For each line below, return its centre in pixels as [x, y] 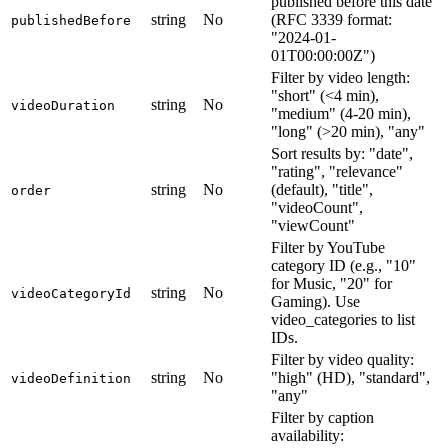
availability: [307, 436]
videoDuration [63, 106]
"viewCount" [313, 226]
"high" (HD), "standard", [350, 378]
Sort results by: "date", [342, 154]
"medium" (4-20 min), [341, 114]
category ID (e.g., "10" [343, 266]
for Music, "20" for [331, 284]
